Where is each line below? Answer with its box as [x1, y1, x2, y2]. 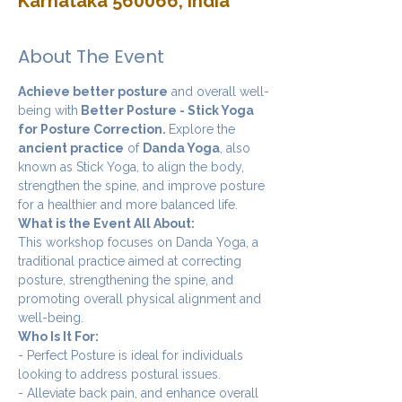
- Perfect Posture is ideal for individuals [18, 347, 247, 363]
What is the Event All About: [18, 215, 195, 231]
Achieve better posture [18, 83, 168, 99]
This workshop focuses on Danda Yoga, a [18, 234, 262, 249]
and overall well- [168, 83, 269, 99]
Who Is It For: [18, 328, 99, 344]
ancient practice [18, 140, 124, 155]
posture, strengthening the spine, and [18, 272, 237, 287]
